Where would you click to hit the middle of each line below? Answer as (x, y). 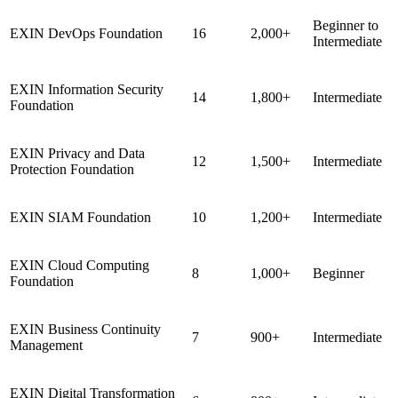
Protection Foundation (72, 169)
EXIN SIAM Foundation (80, 217)
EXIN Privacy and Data (77, 153)
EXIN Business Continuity (85, 329)
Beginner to (346, 25)
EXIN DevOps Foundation (86, 33)
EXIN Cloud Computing (80, 265)
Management (46, 345)
